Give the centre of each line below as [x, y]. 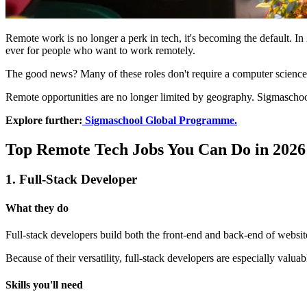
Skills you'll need [44, 285]
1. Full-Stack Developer [71, 180]
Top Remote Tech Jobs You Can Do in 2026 [156, 149]
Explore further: [44, 120]
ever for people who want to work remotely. [100, 50]
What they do [37, 208]
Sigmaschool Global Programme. [160, 120]
